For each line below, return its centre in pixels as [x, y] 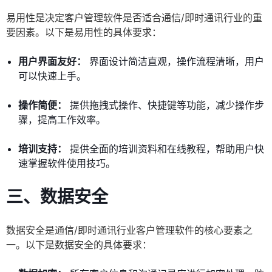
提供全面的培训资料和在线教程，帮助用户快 [165, 149]
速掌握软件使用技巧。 [67, 164]
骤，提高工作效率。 [62, 120]
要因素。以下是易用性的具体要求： [84, 32]
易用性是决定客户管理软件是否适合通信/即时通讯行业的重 [134, 18]
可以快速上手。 [52, 76]
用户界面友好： [52, 62]
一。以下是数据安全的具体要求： [79, 245]
